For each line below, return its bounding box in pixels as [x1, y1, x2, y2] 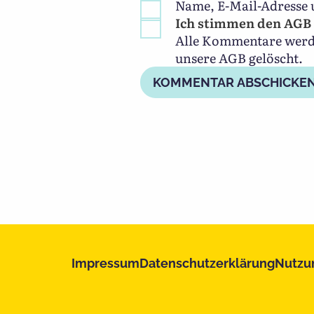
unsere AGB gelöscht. [175, 48, 303, 67]
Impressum [71, 256, 139, 271]
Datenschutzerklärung [139, 256, 275, 271]
